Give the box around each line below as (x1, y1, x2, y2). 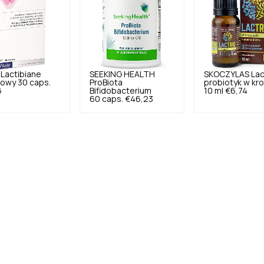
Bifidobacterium (89, 87, 151, 95)
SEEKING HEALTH (89, 70, 155, 78)
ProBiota (89, 78, 123, 87)
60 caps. (89, 95, 123, 103)
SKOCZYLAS (204, 70, 250, 78)
